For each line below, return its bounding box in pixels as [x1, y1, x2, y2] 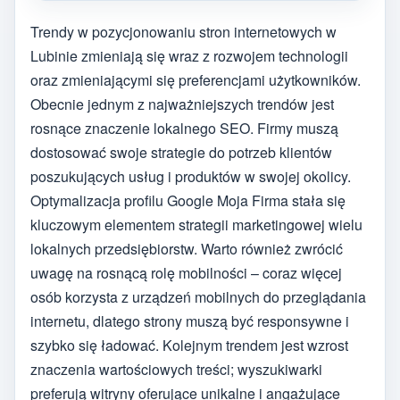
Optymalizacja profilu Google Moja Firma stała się [30, 190, 346, 212]
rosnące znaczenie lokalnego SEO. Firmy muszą [30, 118, 338, 139]
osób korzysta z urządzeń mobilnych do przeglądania [30, 287, 366, 308]
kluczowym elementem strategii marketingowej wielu [30, 214, 362, 236]
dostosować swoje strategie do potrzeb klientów [30, 142, 332, 163]
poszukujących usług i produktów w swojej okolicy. [30, 166, 351, 187]
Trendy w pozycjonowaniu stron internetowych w [30, 21, 337, 43]
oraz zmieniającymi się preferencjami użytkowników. [30, 70, 361, 91]
